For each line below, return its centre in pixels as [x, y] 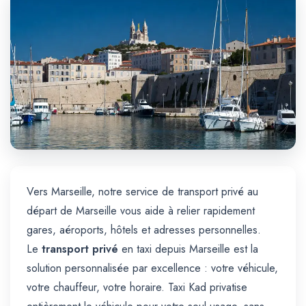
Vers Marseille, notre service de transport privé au [142, 192]
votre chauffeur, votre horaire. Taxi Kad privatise [137, 288]
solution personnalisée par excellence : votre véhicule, [152, 268]
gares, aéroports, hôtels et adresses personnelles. [144, 230]
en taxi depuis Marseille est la [188, 249]
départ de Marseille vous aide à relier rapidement [141, 211]
